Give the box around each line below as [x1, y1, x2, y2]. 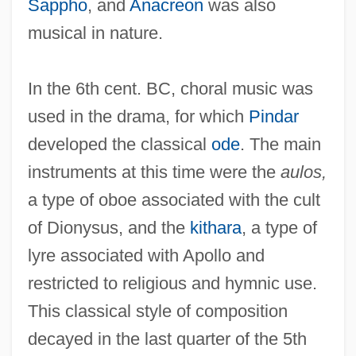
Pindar [248, 106, 299, 126]
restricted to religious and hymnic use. [27, 273, 317, 293]
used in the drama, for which [27, 106, 249, 126]
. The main [239, 133, 321, 154]
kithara [189, 217, 242, 238]
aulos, [280, 161, 327, 182]
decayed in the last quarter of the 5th [27, 328, 307, 349]
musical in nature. [27, 22, 163, 43]
